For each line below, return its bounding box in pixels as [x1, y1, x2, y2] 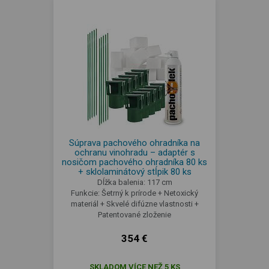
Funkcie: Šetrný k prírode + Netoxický [71, 189, 198, 198]
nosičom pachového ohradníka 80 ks [62, 157, 207, 168]
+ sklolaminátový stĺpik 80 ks [77, 166, 192, 177]
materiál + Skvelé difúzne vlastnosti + [70, 199, 199, 208]
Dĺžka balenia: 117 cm [97, 178, 172, 187]
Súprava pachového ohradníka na [69, 138, 200, 148]
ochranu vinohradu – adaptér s [74, 147, 195, 158]
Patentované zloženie [98, 210, 171, 219]
